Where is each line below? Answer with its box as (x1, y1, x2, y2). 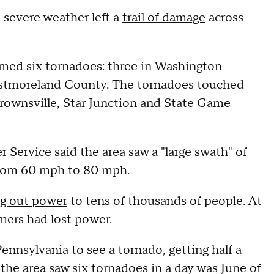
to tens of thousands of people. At (67, 193, 262, 209)
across (206, 10, 243, 26)
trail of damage (122, 10, 206, 26)
